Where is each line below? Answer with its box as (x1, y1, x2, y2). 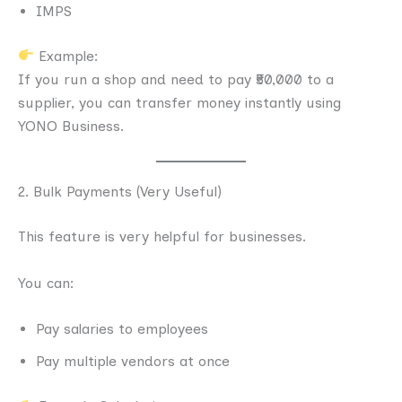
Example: (34, 47, 100, 65)
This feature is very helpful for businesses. (18, 228, 306, 246)
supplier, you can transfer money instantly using (18, 93, 341, 111)
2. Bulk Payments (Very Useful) (18, 183, 222, 201)
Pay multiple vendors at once (36, 353, 230, 371)
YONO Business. (18, 117, 124, 135)
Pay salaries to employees (36, 320, 208, 338)
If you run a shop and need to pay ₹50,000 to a (18, 70, 334, 88)
